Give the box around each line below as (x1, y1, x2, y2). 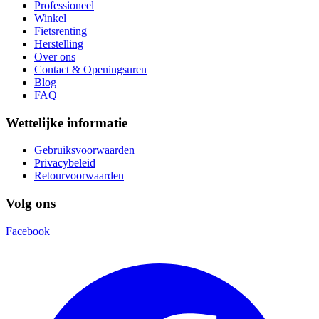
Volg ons (6, 196, 56, 211)
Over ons (34, 50, 75, 63)
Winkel (34, 11, 66, 24)
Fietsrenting (34, 24, 87, 37)
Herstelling (34, 37, 83, 50)
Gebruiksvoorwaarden (34, 144, 135, 157)
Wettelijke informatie (6, 115, 127, 130)
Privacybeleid (34, 157, 95, 169)
